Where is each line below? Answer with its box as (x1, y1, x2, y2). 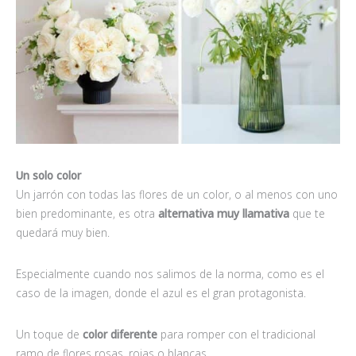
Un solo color (16, 168, 81, 184)
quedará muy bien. (16, 225, 110, 241)
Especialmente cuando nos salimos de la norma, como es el (16, 266, 324, 282)
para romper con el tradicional (157, 327, 315, 342)
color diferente (79, 327, 157, 342)
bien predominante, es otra (16, 206, 158, 222)
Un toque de (16, 327, 79, 342)
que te (289, 206, 325, 222)
